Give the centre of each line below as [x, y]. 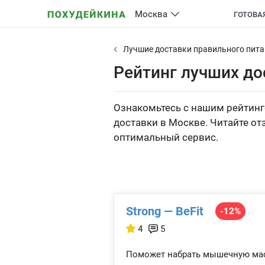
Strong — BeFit [165, 211]
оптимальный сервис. [166, 137]
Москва [151, 14]
